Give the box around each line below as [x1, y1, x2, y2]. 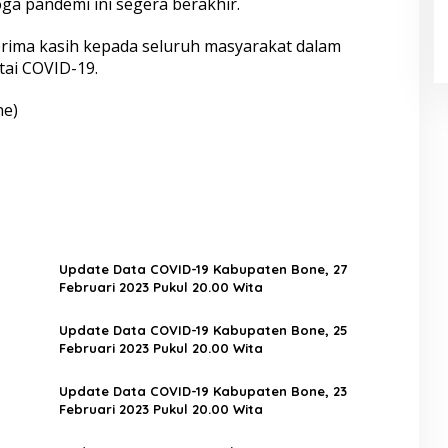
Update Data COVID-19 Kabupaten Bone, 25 [58, 321, 349, 338]
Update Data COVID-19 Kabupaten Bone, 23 [58, 382, 348, 399]
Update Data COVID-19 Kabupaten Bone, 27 [58, 260, 348, 277]
